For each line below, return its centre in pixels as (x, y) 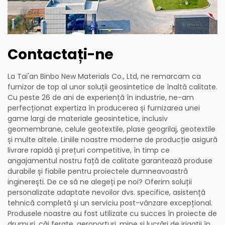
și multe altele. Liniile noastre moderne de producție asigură (113, 140)
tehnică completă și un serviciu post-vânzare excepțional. (110, 203)
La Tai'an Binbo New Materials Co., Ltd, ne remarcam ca (104, 77)
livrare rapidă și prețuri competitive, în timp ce (89, 150)
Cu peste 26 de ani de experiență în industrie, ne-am (101, 98)
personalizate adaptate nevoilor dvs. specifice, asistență (106, 193)
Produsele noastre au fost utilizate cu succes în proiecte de (112, 214)
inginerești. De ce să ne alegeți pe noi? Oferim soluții (100, 182)
